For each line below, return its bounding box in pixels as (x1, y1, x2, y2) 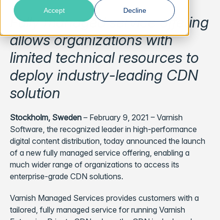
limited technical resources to (10, 49, 199, 66)
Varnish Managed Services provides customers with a (10, 193, 199, 203)
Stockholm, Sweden (10, 112, 82, 122)
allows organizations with (10, 31, 173, 49)
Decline (123, 6, 146, 15)
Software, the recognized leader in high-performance (10, 124, 197, 134)
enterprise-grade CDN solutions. (10, 171, 123, 181)
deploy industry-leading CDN (10, 66, 198, 84)
